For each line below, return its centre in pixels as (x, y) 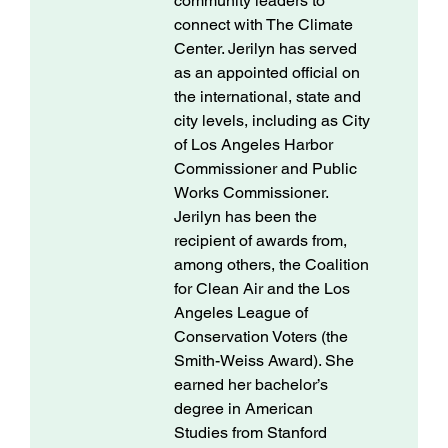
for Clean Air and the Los (262, 289)
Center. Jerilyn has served (265, 49)
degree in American (243, 409)
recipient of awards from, (260, 241)
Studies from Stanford (250, 433)
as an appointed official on (267, 73)
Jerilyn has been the (245, 217)
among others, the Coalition (271, 265)
